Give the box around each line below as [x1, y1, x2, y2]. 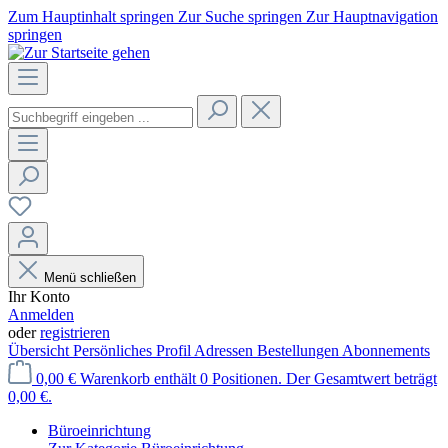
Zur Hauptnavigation [306, 8, 438, 25]
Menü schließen [44, 270, 136, 285]
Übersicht [8, 342, 73, 359]
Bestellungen [257, 342, 342, 359]
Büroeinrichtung [48, 422, 151, 439]
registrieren [40, 324, 110, 341]
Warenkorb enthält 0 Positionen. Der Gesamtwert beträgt [80, 370, 437, 387]
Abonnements [342, 342, 430, 359]
